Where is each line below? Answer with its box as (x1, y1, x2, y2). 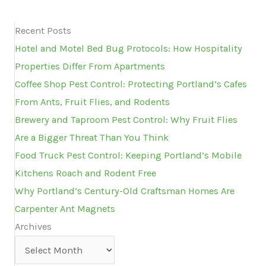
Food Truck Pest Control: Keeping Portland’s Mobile (15, 150, 242, 161)
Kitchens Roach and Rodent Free (15, 167, 156, 179)
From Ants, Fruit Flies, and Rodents (15, 96, 170, 108)
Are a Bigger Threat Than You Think (15, 132, 169, 144)
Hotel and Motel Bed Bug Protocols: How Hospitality (15, 43, 242, 55)
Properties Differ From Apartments (15, 61, 165, 72)
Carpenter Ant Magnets (15, 203, 115, 215)
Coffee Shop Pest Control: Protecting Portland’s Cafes (15, 78, 247, 90)
